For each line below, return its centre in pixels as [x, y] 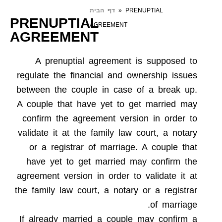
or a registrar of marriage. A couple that [113, 147]
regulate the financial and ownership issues [107, 75]
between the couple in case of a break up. [107, 89]
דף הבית [103, 10]
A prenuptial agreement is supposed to [116, 61]
